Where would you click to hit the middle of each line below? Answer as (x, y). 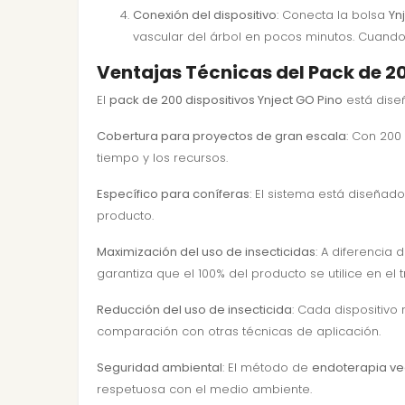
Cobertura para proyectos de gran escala (221, 136)
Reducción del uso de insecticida (194, 310)
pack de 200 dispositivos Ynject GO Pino (226, 100)
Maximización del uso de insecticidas (206, 252)
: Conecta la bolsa (333, 15)
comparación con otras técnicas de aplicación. (239, 331)
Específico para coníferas (173, 194)
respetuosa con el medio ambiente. (204, 389)
